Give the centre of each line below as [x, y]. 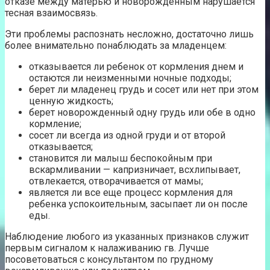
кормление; [55, 124]
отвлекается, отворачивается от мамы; [116, 181]
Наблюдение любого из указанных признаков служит [127, 237]
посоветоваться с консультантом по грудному [109, 260]
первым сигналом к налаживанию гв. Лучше [107, 248]
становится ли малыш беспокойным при [121, 159]
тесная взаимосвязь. [51, 13]
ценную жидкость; [71, 101]
